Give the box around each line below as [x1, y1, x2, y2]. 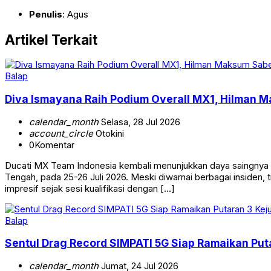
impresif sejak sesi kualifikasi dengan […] [5, 182, 175, 194]
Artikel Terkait [5, 31, 97, 48]
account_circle [29, 127, 93, 139]
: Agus [62, 8, 88, 21]
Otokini [93, 127, 124, 139]
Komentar [34, 139, 74, 151]
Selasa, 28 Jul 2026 [99, 116, 180, 128]
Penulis [29, 8, 62, 21]
